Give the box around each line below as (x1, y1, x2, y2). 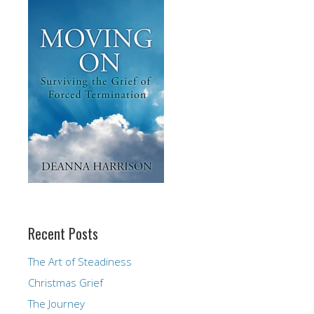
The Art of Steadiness (28, 254, 132, 268)
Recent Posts (28, 222, 98, 244)
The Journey (28, 296, 85, 310)
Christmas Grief (28, 275, 103, 289)
